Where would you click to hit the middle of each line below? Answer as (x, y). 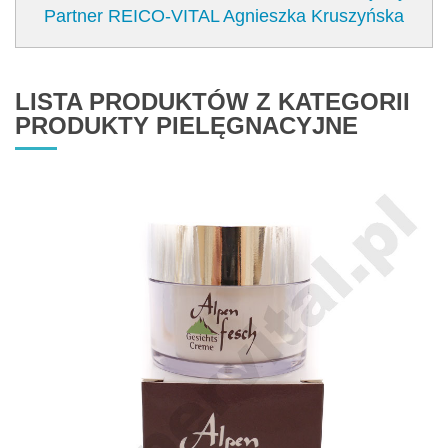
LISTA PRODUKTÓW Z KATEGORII (212, 102)
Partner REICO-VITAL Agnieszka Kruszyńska (224, 16)
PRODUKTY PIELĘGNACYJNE (186, 126)
